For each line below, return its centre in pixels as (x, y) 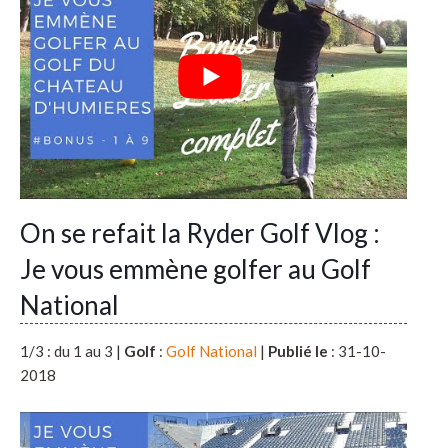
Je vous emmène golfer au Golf (195, 268)
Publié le (298, 350)
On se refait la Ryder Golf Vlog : (200, 232)
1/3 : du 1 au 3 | (72, 350)
